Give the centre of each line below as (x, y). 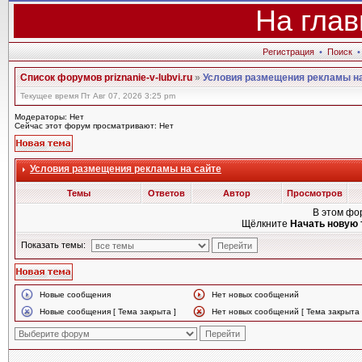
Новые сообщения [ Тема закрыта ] (108, 311)
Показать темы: (52, 245)
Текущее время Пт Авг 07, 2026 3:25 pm (98, 96)
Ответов (166, 193)
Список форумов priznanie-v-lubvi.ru (106, 78)
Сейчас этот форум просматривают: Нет (94, 126)
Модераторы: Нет (49, 117)
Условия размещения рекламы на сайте (126, 169)
